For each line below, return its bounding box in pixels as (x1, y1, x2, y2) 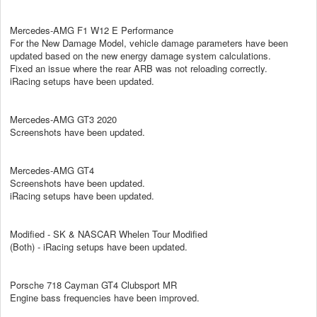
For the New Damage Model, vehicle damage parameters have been (10, 35, 288, 50)
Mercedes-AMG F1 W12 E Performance (10, 23, 173, 37)
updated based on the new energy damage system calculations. (10, 48, 271, 62)
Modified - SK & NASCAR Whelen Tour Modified (10, 226, 207, 241)
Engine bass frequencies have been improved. (10, 290, 200, 304)
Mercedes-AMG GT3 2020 (10, 112, 117, 126)
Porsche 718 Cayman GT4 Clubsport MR (10, 277, 177, 292)
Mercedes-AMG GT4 (10, 163, 94, 177)
